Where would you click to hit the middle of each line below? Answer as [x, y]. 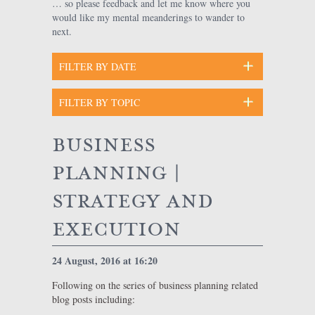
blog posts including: [94, 299]
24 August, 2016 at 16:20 [106, 261]
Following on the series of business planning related [155, 285]
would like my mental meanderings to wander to [148, 17]
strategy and [133, 201]
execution [116, 230]
